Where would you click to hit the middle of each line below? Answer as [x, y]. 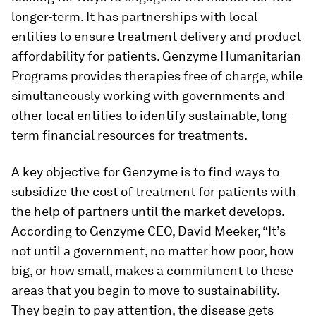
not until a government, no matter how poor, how [153, 250]
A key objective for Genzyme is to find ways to [145, 171]
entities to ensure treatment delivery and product [156, 36]
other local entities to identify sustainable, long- [152, 115]
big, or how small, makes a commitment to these [152, 270]
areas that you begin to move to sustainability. [145, 290]
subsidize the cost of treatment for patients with [154, 191]
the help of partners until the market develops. [148, 211]
